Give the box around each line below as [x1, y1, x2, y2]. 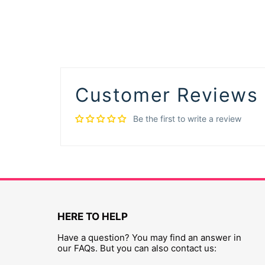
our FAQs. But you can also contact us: [57, 243, 216, 254]
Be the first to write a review [133, 114, 241, 124]
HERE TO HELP [57, 211, 128, 222]
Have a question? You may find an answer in [57, 232, 241, 243]
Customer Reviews [75, 83, 258, 106]
